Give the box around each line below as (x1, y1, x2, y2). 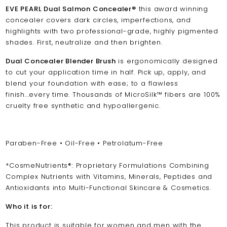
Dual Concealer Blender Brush (6, 56, 116, 66)
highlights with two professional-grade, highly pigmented (6, 26, 219, 36)
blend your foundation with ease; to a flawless (6, 79, 179, 89)
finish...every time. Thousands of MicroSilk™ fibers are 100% (6, 90, 221, 100)
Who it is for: (6, 202, 53, 212)
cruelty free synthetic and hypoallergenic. (6, 101, 161, 111)
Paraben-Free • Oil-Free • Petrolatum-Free (6, 138, 164, 148)
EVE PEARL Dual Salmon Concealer (6, 4, 132, 14)
